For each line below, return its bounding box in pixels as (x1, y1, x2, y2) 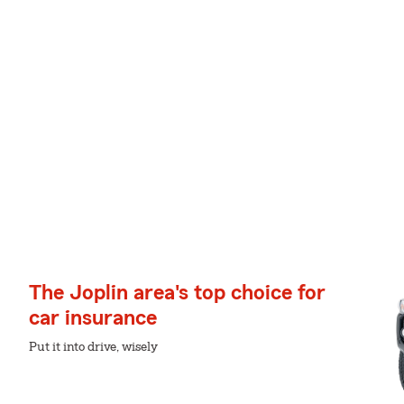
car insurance (29, 308, 157, 329)
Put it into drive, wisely (29, 341, 158, 353)
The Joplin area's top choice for (29, 282, 326, 304)
